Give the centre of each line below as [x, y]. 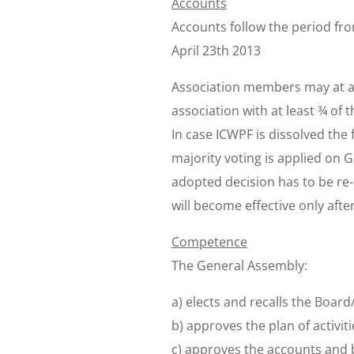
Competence [209, 241]
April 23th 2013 [216, 50]
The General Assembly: [239, 265]
